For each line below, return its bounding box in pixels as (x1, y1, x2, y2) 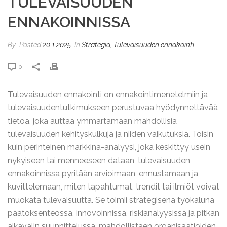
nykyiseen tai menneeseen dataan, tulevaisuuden (8, 156, 190, 165)
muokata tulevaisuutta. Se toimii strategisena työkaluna (8, 195, 214, 205)
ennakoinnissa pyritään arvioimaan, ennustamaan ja (8, 169, 198, 178)
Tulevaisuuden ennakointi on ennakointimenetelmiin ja (8, 90, 208, 99)
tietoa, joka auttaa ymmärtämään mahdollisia (8, 116, 177, 126)
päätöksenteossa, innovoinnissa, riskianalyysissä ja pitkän (8, 208, 219, 218)
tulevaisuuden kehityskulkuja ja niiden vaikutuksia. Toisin (8, 129, 213, 139)
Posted (18, 41, 43, 49)
